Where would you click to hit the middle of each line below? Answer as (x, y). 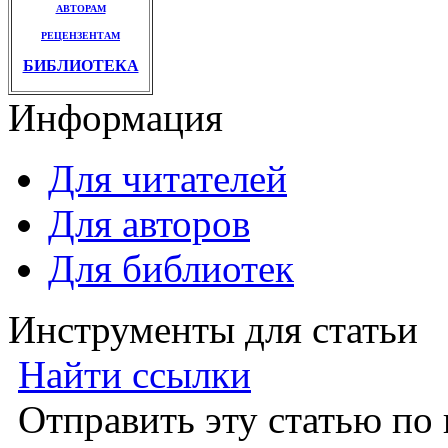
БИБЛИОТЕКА (80, 65)
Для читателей (167, 179)
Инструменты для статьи (213, 330)
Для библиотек (171, 269)
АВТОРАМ (80, 8)
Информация (115, 118)
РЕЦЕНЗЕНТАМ (80, 35)
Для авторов (149, 224)
